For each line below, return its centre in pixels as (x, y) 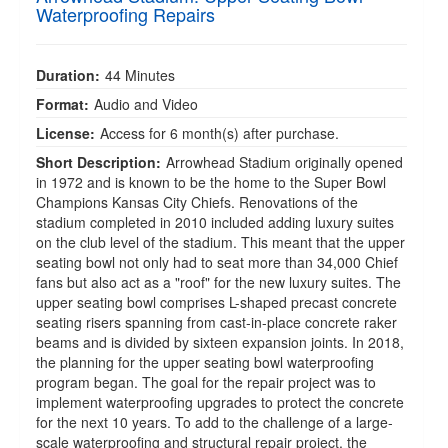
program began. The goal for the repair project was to (206, 382)
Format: (62, 104)
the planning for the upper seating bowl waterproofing (205, 362)
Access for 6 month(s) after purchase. (219, 133)
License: (65, 133)
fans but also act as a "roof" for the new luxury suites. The (218, 282)
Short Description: (98, 162)
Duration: (68, 75)
